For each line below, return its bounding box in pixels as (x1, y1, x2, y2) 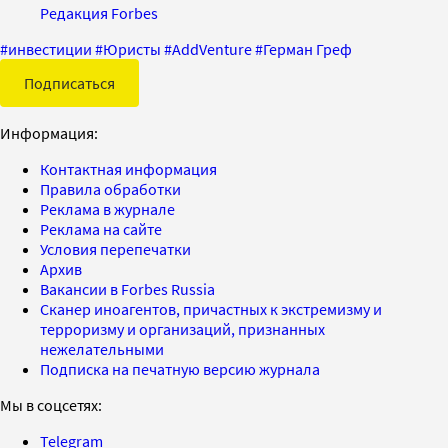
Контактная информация (40, 158, 217, 179)
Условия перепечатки (40, 238, 191, 259)
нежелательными (40, 338, 164, 359)
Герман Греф (263, 38, 352, 59)
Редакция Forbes (40, 2, 158, 23)
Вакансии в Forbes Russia (40, 278, 215, 299)
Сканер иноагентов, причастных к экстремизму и (40, 298, 382, 319)
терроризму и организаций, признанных (40, 318, 325, 339)
